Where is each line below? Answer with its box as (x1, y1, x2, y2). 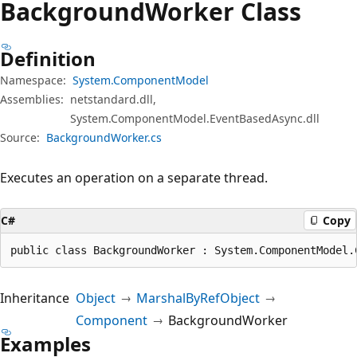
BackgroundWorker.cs (46, 129, 162, 145)
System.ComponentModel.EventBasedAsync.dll (70, 110, 320, 126)
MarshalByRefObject (136, 288, 260, 307)
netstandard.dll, (70, 91, 156, 107)
